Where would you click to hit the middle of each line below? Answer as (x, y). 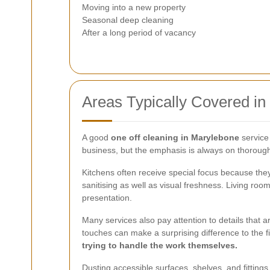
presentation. (107, 198)
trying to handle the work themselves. (160, 245)
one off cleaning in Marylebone (175, 137)
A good (96, 137)
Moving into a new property (134, 7)
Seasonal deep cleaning (128, 20)
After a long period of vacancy (139, 33)
